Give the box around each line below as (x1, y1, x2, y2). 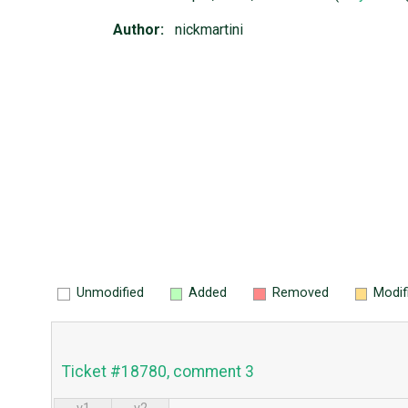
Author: (113, 21, 164, 39)
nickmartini (175, 21, 243, 39)
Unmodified (76, 284, 144, 301)
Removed (271, 284, 329, 301)
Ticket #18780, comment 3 (61, 362, 254, 381)
